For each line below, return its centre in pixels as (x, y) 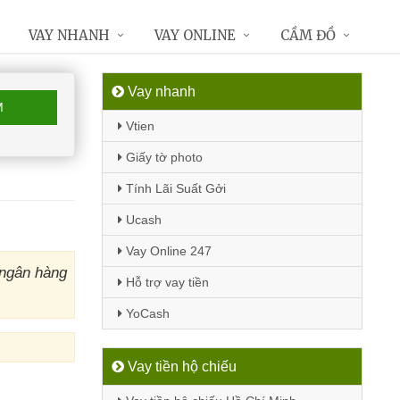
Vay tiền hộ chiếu (180, 367)
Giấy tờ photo (162, 157)
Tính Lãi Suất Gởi (174, 188)
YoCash (146, 313)
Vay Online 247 (167, 251)
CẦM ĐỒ (308, 35)
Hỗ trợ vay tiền (165, 282)
